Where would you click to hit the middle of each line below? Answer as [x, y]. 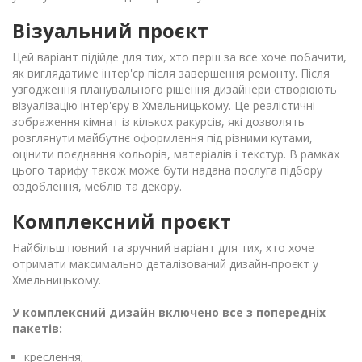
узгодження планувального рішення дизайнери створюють [175, 89]
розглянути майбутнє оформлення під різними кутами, [162, 137]
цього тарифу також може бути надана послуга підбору [167, 170]
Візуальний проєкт [110, 30]
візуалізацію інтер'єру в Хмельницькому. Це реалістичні [164, 105]
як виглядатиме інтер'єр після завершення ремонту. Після [171, 73]
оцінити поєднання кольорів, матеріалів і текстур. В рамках [176, 154]
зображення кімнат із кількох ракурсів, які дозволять [158, 121]
